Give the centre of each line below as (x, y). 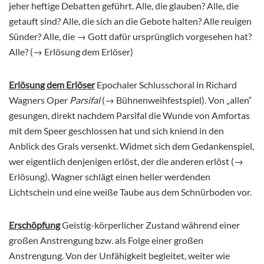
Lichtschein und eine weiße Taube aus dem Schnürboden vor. (130, 192)
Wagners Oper (39, 100)
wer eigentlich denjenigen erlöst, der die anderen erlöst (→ (126, 161)
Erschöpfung (34, 225)
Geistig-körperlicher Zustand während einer (150, 225)
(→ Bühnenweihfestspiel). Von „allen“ (176, 100)
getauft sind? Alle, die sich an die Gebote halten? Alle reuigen (130, 21)
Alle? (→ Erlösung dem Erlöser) (71, 52)
